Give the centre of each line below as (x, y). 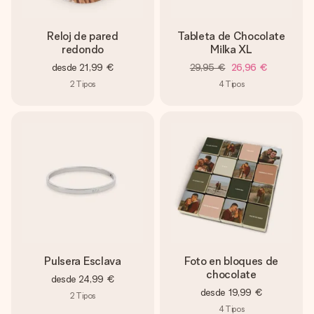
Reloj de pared (83, 36)
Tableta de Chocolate (231, 36)
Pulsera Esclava (83, 261)
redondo (83, 49)
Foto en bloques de (231, 261)
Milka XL (231, 49)
